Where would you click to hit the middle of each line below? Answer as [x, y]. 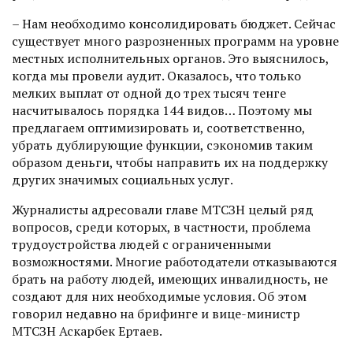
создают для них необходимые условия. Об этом [159, 296]
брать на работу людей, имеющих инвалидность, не [170, 279]
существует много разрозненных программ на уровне [175, 41]
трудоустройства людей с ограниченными [141, 244]
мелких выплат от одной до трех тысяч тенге [149, 93]
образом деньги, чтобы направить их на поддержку [170, 162]
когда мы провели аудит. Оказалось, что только [156, 75]
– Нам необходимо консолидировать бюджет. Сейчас [174, 23]
